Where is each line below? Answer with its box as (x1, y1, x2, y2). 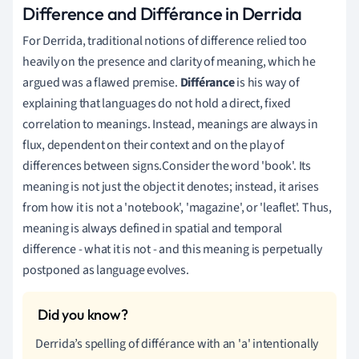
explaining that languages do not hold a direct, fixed (22, 94, 291, 112)
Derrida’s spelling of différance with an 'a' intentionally (35, 334, 319, 353)
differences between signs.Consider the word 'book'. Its (22, 156, 311, 175)
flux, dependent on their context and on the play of (22, 135, 284, 154)
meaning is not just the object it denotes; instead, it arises (22, 177, 319, 196)
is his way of (234, 73, 300, 91)
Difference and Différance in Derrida (22, 2, 303, 25)
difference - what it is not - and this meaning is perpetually (22, 240, 322, 258)
